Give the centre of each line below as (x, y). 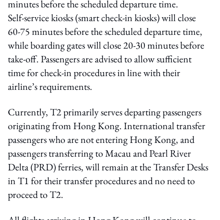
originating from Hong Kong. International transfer (107, 126)
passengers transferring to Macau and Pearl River (99, 153)
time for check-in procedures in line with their (94, 73)
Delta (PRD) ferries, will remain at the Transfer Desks (108, 167)
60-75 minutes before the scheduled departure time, (105, 31)
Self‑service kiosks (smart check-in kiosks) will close (102, 18)
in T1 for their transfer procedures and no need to (101, 181)
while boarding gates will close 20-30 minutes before (106, 45)
